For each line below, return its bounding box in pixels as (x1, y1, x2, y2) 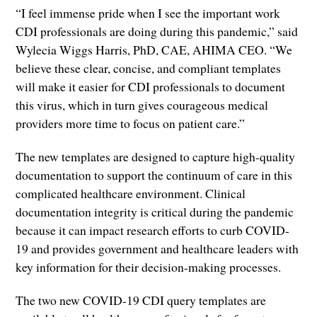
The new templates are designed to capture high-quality (16, 147, 296, 165)
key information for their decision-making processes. (16, 258, 282, 275)
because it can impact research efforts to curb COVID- (16, 221, 290, 238)
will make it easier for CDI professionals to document (16, 77, 286, 95)
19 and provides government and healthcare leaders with (16, 239, 299, 257)
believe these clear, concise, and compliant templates (16, 59, 282, 76)
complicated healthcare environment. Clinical (16, 184, 246, 202)
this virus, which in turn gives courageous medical (16, 96, 269, 113)
